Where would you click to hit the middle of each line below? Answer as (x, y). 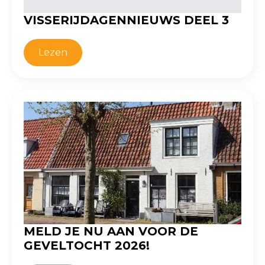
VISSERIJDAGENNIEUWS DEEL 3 (126, 20)
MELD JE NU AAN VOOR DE (111, 232)
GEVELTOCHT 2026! (87, 246)
